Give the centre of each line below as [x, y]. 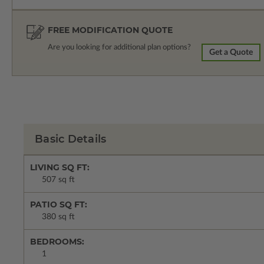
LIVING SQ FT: [60, 168]
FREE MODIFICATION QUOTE [110, 30]
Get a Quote [231, 53]
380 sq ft [58, 217]
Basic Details [71, 139]
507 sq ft [58, 180]
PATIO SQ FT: [59, 205]
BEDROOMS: [57, 242]
